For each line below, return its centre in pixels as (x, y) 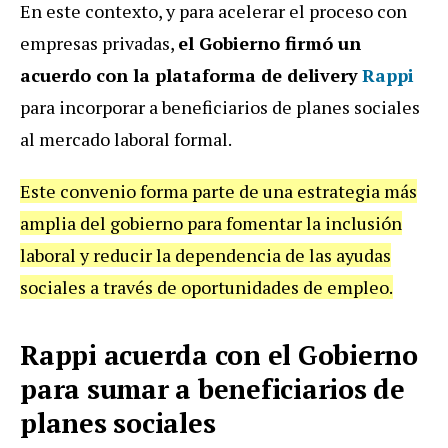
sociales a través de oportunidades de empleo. (206, 287)
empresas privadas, (99, 43)
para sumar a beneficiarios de (212, 389)
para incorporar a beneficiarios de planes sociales (220, 107)
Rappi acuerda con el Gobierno (219, 355)
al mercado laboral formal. (126, 139)
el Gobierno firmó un (269, 43)
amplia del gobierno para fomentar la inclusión (211, 223)
